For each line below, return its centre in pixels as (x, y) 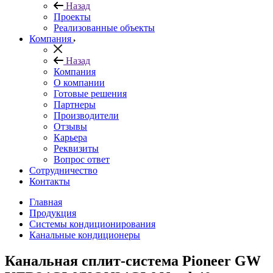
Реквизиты (76, 148)
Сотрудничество (63, 170)
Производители (86, 115)
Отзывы (70, 126)
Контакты (50, 181)
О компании (79, 83)
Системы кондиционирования (92, 224)
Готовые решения (90, 94)
